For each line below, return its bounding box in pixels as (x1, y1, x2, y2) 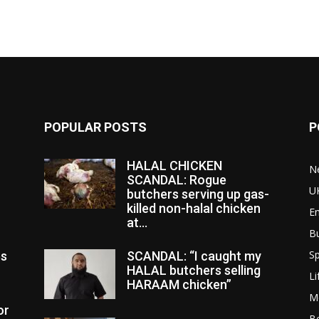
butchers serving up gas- (127, 186, 269, 202)
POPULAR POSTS (44, 119, 147, 135)
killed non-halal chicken (127, 200, 261, 216)
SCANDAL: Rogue (127, 172, 226, 187)
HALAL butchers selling (127, 262, 261, 278)
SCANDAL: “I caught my (127, 248, 261, 263)
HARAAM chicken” (127, 276, 231, 292)
